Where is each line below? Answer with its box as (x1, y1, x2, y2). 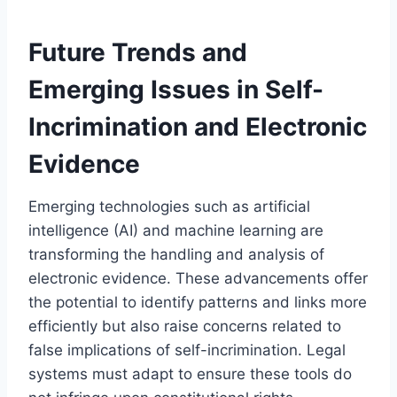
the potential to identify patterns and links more (28, 292, 367, 311)
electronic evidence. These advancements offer (28, 269, 368, 287)
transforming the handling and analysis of (28, 245, 324, 263)
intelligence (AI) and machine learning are (28, 221, 323, 239)
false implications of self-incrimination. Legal (28, 340, 346, 359)
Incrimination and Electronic (28, 111, 367, 142)
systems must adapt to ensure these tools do (28, 364, 352, 383)
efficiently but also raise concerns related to (28, 316, 341, 335)
